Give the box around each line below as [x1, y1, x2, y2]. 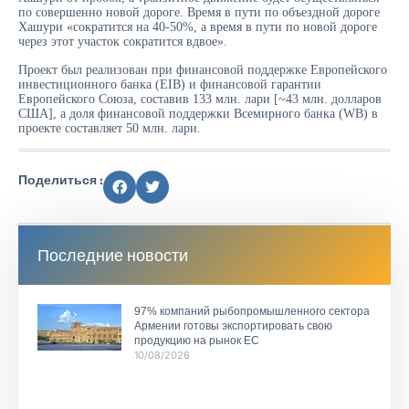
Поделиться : [18, 171, 103, 188]
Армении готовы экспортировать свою [133, 319, 332, 332]
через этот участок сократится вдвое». [18, 35, 227, 49]
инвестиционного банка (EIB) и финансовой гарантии [18, 77, 321, 91]
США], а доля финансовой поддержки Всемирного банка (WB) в [18, 106, 378, 121]
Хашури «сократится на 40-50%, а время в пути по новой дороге [18, 20, 377, 35]
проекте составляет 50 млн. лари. [18, 121, 201, 135]
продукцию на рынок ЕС [133, 333, 259, 347]
